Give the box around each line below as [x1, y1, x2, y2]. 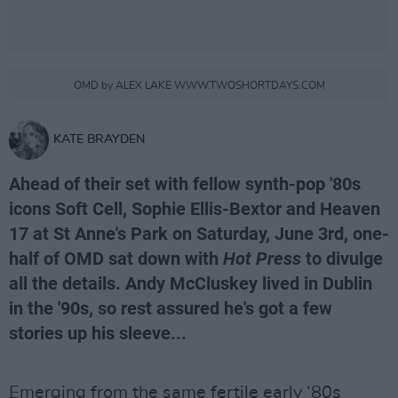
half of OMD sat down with [9, 248, 223, 269]
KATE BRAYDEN [53, 133, 145, 146]
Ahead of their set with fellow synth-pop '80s [9, 173, 361, 195]
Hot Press [223, 248, 301, 269]
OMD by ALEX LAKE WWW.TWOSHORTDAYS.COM [73, 80, 325, 91]
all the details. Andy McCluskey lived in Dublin [9, 273, 372, 294]
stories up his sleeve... [9, 322, 187, 344]
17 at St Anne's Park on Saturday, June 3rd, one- [9, 223, 389, 244]
